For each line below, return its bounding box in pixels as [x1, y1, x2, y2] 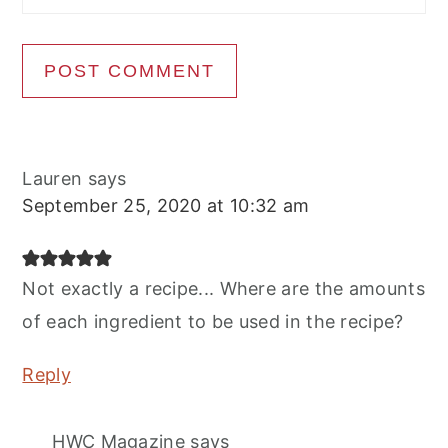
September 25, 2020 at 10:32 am [22, 194, 310, 216]
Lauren [22, 167, 83, 189]
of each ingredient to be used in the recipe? [22, 310, 404, 332]
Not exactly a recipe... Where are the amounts [22, 277, 425, 299]
